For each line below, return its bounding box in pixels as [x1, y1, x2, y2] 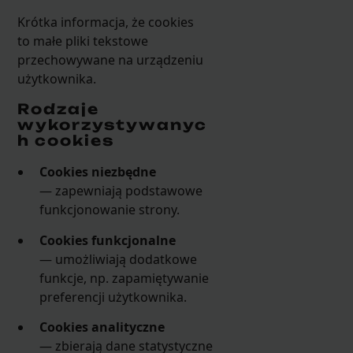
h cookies [17, 132, 114, 150]
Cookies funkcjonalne [39, 231, 176, 249]
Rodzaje [17, 100, 99, 118]
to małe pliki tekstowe [17, 32, 148, 50]
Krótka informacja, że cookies [17, 13, 194, 32]
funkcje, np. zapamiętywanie [39, 269, 210, 287]
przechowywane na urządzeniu [17, 51, 203, 69]
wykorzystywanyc [17, 116, 207, 134]
